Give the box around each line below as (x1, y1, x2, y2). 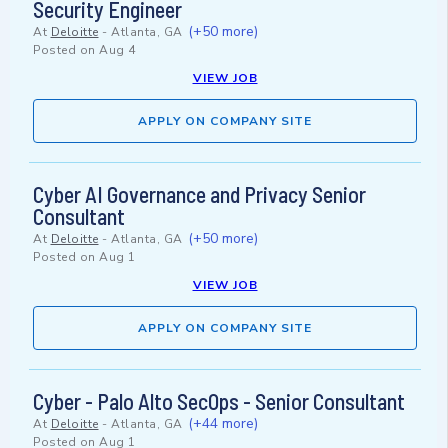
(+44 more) (188, 414, 258, 434)
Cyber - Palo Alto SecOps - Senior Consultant (33, 388, 405, 415)
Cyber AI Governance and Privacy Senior (33, 181, 366, 208)
